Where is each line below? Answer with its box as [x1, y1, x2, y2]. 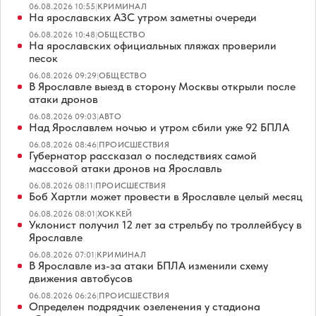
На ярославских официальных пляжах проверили [29, 39, 276, 53]
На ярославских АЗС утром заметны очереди [29, 11, 257, 25]
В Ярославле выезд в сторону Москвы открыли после [29, 80, 296, 94]
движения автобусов [29, 272, 133, 286]
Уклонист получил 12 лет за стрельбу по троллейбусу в [29, 218, 302, 232]
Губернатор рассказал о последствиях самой [29, 149, 257, 163]
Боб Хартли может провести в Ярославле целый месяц [29, 190, 303, 204]
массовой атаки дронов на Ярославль [29, 162, 221, 176]
